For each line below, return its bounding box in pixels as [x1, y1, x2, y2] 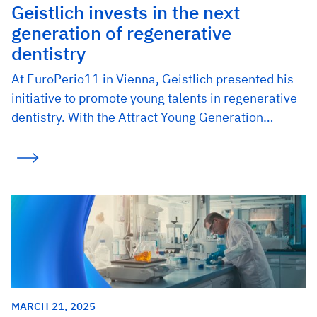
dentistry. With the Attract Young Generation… [11, 109, 273, 126]
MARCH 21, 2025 [11, 298, 96, 313]
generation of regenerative [11, 21, 231, 45]
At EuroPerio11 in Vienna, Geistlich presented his [11, 71, 294, 88]
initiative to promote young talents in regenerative [11, 90, 297, 107]
